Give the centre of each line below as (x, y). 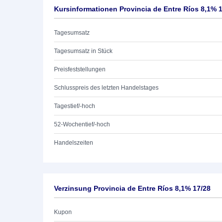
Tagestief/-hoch (75, 106)
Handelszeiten (74, 143)
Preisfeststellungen (80, 69)
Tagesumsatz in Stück (83, 51)
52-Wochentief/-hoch (82, 124)
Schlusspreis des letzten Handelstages (106, 88)
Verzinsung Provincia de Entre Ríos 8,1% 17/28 (132, 188)
